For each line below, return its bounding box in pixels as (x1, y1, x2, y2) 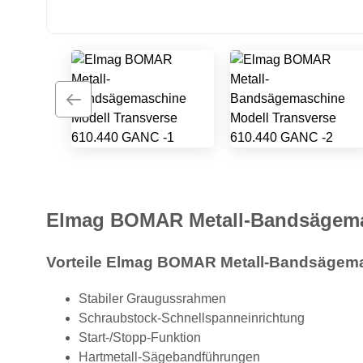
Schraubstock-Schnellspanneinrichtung (79, 310, 305, 325)
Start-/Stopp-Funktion (79, 330, 201, 344)
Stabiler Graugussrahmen (79, 291, 226, 305)
